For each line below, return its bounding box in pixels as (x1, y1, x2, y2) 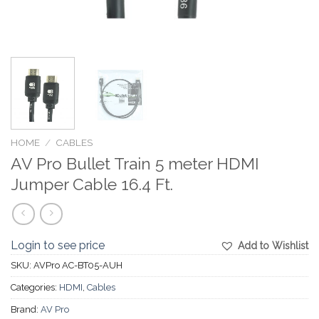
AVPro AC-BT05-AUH (33, 260, 122, 271)
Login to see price (11, 239, 105, 253)
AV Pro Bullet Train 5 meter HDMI (11, 154, 259, 174)
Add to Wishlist (238, 240, 308, 252)
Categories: (11, 282, 59, 293)
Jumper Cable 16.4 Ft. (11, 174, 173, 194)
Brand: (11, 304, 41, 315)
